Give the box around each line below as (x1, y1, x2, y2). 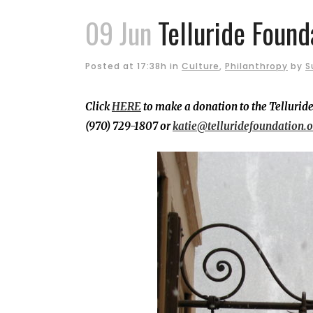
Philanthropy (225, 59, 288, 72)
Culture (182, 59, 219, 72)
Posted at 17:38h (85, 59, 167, 72)
